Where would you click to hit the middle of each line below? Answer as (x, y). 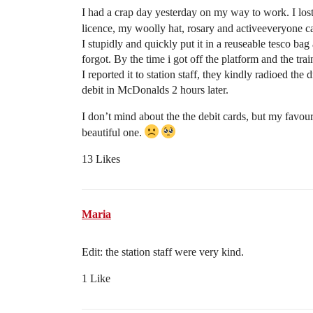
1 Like (96, 278)
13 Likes (101, 159)
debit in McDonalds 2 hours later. (155, 90)
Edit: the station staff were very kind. (163, 252)
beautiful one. (113, 132)
